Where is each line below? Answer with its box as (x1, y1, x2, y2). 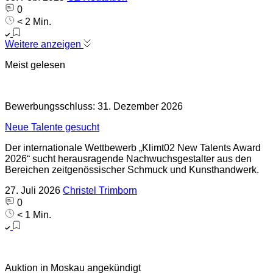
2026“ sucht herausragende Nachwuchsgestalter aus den (5, 154, 252, 164)
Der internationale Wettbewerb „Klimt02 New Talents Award (5, 143, 261, 153)
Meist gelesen (5, 60, 65, 70)
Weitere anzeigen (5, 39, 83, 49)
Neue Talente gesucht (5, 122, 99, 132)
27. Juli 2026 (5, 185, 60, 196)
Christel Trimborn (63, 185, 137, 196)
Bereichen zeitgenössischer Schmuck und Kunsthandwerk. (5, 165, 259, 175)
